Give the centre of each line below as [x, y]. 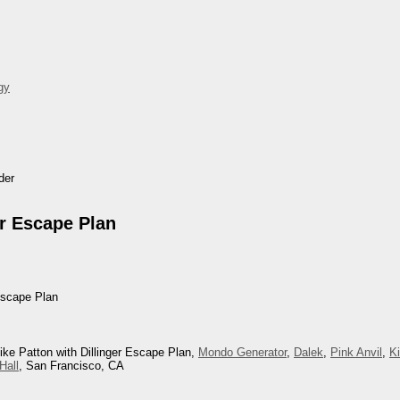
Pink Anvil [356, 353]
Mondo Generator [242, 353]
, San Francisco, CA [71, 366]
